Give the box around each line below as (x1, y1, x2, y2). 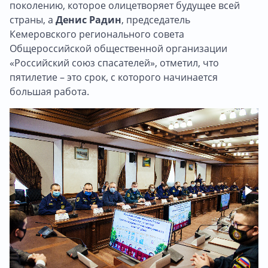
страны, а (10, 13, 56, 26)
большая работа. (10, 84, 89, 98)
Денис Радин (56, 13, 121, 26)
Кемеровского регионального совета (10, 27, 184, 41)
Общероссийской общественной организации (10, 41, 227, 55)
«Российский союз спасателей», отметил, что (10, 56, 219, 69)
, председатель (121, 13, 190, 26)
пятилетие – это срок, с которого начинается (10, 70, 218, 84)
